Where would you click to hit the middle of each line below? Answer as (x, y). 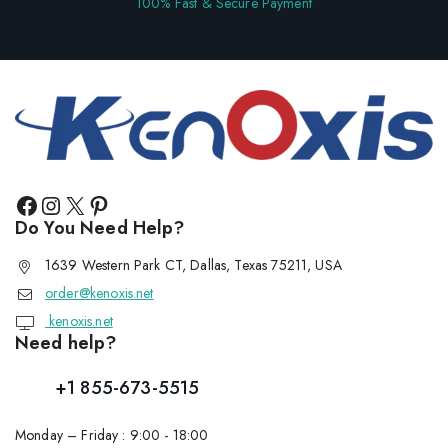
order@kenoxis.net (99, 293)
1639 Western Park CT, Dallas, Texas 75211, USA (193, 265)
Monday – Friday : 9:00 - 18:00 (112, 435)
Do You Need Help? (100, 228)
